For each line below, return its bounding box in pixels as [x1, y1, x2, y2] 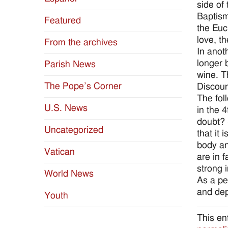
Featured [44, 16, 81, 26]
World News [44, 169, 94, 179]
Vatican [44, 147, 75, 157]
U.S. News [44, 103, 88, 113]
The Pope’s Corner [44, 81, 122, 92]
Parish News [44, 60, 96, 70]
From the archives [44, 38, 118, 48]
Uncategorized [44, 125, 103, 135]
